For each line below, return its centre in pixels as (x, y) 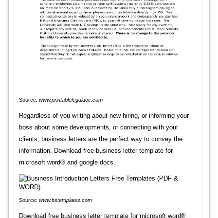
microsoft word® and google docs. (67, 162)
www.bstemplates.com (65, 200)
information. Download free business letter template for (96, 150)
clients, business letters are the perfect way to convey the (100, 139)
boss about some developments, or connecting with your (98, 127)
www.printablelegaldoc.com (71, 100)
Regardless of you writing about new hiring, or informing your (104, 115)
